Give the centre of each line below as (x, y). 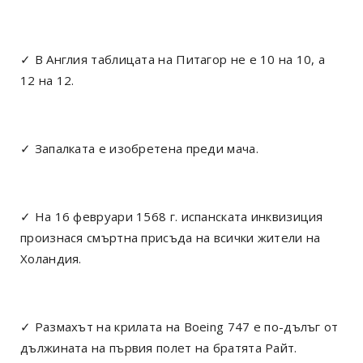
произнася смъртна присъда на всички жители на (171, 237)
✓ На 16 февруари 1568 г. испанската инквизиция (172, 216)
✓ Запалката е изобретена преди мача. (139, 148)
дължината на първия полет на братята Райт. (159, 347)
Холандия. (51, 258)
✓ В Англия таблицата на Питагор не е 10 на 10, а (173, 59)
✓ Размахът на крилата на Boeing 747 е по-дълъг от (179, 326)
